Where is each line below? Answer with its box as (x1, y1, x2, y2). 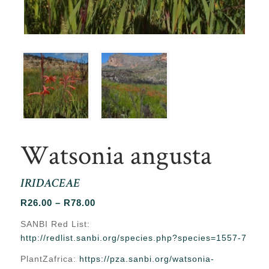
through (94, 240, 133, 251)
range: (94, 211, 125, 222)
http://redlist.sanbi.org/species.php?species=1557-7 (20, 233, 247, 243)
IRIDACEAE (20, 178, 80, 191)
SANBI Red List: (20, 219, 90, 229)
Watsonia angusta (20, 137, 212, 172)
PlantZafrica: (20, 254, 76, 264)
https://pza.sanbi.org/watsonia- (76, 254, 214, 264)
